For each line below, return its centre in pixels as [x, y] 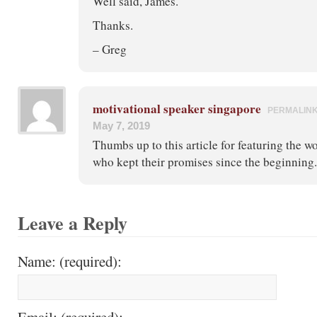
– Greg [110, 49]
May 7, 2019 [121, 125]
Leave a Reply [73, 223]
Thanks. [113, 25]
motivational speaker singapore [177, 108]
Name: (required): [70, 261]
